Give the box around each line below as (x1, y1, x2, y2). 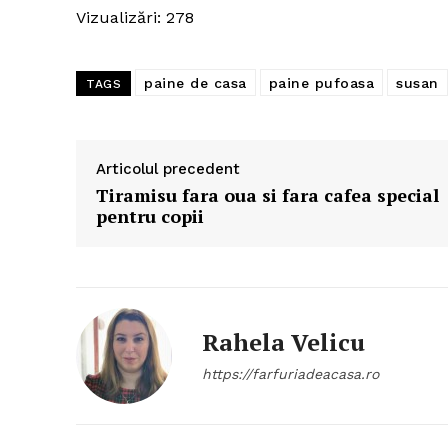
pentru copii (96, 204, 204, 229)
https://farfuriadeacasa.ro (202, 366, 379, 383)
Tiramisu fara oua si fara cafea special (96, 183, 439, 208)
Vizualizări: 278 (76, 8, 194, 28)
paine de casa (144, 75, 247, 92)
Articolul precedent (96, 160, 240, 179)
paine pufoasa (268, 75, 374, 92)
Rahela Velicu (202, 326, 365, 359)
